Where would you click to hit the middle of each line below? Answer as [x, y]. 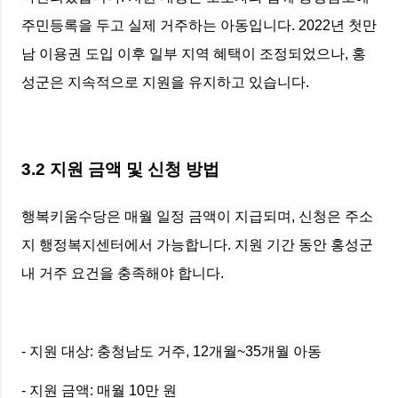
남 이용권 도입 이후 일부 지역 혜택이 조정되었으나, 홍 [194, 54]
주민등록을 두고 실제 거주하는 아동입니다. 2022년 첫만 [199, 26]
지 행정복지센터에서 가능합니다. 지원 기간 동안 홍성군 [197, 244]
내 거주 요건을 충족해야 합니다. [123, 273]
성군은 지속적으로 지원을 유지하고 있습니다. [165, 83]
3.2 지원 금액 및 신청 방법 [120, 169]
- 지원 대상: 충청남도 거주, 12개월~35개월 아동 [175, 351]
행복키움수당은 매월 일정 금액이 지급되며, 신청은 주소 [197, 216]
